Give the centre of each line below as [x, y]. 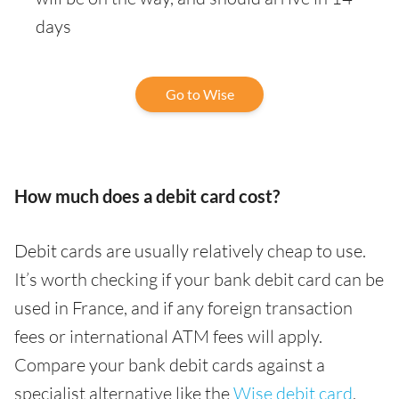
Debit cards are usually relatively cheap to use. [190, 250]
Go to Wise [199, 94]
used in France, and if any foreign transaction [183, 307]
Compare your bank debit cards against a [170, 364]
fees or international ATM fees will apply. [168, 336]
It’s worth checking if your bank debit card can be [199, 279]
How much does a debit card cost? [147, 195]
